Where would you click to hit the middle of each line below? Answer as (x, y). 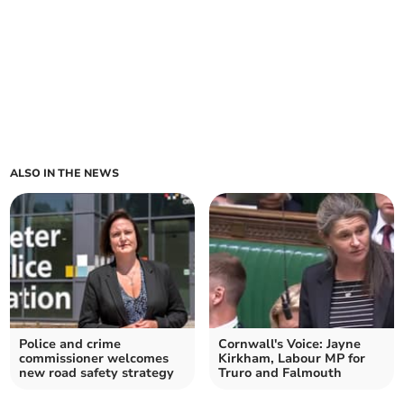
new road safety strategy (97, 373)
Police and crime (70, 344)
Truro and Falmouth (280, 373)
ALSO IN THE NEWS (65, 174)
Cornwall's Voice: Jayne (289, 344)
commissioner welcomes (94, 359)
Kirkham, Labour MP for (292, 359)
